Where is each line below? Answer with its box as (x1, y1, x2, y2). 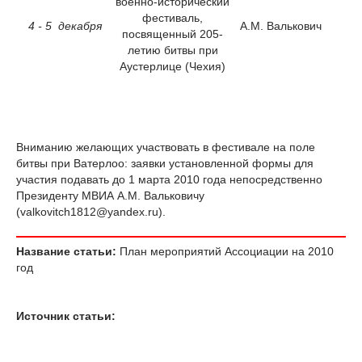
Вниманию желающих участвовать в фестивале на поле (16, 140, 315, 154)
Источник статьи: (16, 309, 116, 322)
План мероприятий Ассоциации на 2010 (116, 244, 334, 258)
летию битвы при (127, 43, 218, 57)
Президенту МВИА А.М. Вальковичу (16, 188, 204, 202)
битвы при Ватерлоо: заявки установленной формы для (16, 156, 314, 170)
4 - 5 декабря (27, 19, 102, 32)
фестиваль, (142, 11, 203, 24)
